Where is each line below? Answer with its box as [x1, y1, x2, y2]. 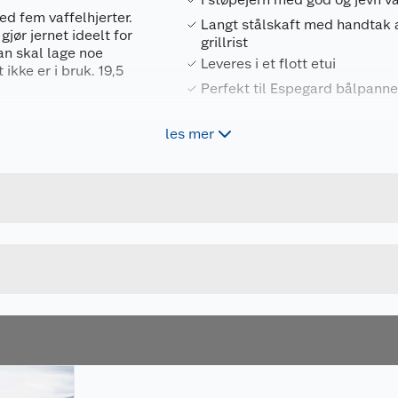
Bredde [210, 248, 258, 266]
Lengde [210, 219, 258, 236]
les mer [164, 125, 214, 143]
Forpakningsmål [203, 132, 315, 150]
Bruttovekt [210, 158, 279, 176]
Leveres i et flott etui [201, 55, 337, 73]
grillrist [201, 34, 249, 52]
